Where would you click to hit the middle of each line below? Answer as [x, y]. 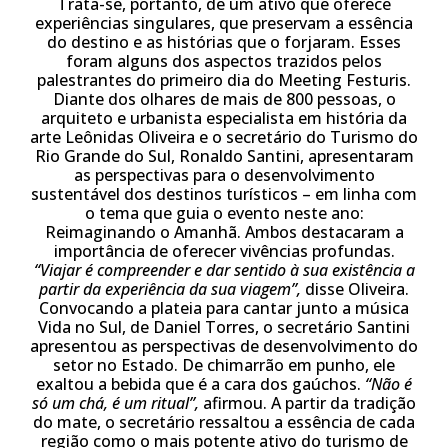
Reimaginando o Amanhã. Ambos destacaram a [224, 232]
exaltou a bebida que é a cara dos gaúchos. [200, 384]
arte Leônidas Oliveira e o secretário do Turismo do [224, 137]
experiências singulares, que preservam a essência [224, 23]
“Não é [388, 384]
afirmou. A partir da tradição [307, 403]
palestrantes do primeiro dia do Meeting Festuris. [224, 80]
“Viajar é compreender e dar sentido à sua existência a [224, 270]
